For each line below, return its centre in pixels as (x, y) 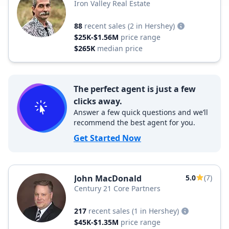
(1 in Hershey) (155, 211)
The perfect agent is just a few (135, 89)
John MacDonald (108, 178)
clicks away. (98, 101)
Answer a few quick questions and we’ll (141, 112)
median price (120, 48)
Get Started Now (107, 138)
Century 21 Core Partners (117, 188)
